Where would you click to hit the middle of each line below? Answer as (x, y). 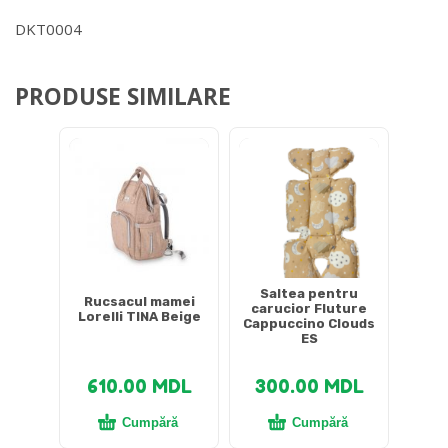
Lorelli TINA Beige (139, 316)
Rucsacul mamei (139, 301)
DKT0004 (48, 28)
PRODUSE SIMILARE (123, 96)
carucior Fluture (309, 309)
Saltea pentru (309, 294)
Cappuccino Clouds (309, 324)
